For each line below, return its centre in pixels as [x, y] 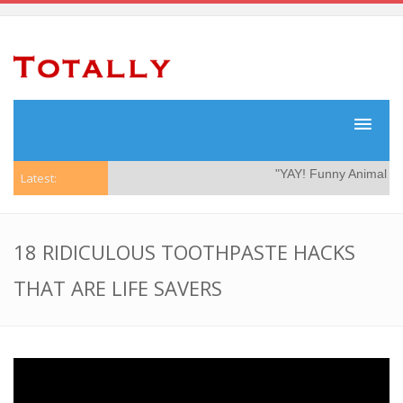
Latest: [39, 178]
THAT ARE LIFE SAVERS [118, 288]
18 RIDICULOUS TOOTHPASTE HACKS [184, 252]
